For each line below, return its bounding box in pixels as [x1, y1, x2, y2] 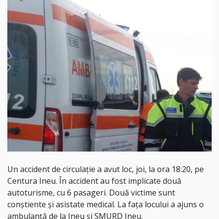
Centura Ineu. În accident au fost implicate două [7, 175, 181, 187]
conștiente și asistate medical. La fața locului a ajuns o [7, 199, 204, 210]
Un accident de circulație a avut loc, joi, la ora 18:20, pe [7, 164, 204, 175]
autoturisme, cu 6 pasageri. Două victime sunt [7, 187, 175, 198]
